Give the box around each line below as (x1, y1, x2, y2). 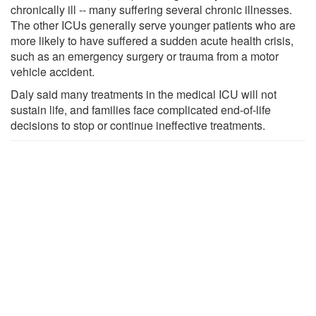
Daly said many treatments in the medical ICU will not (11, 85, 276, 102)
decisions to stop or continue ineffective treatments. (11, 116, 265, 133)
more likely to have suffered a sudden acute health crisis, (11, 32, 293, 49)
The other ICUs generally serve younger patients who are (11, 16, 296, 33)
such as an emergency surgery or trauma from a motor (11, 47, 279, 64)
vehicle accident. (11, 63, 95, 80)
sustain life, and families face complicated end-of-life (11, 101, 271, 118)
